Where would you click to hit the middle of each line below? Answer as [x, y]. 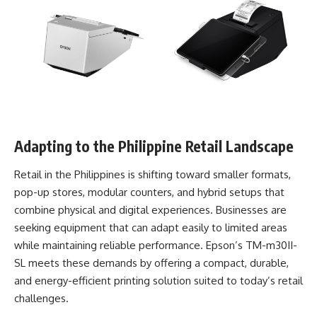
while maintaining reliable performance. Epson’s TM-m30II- [156, 245]
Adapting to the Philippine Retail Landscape [154, 146]
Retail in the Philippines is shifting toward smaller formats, [152, 174]
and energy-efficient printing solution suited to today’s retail [158, 280]
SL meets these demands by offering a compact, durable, [151, 263]
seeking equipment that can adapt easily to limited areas [151, 227]
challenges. [41, 298]
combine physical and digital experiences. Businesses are [150, 209]
